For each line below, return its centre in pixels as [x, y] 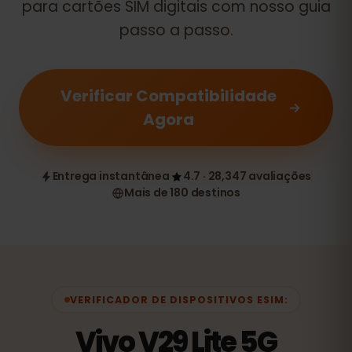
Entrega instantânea [111, 176]
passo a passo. [176, 30]
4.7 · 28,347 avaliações [247, 176]
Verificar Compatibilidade [169, 96]
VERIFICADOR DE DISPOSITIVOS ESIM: [179, 299]
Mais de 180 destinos [182, 192]
